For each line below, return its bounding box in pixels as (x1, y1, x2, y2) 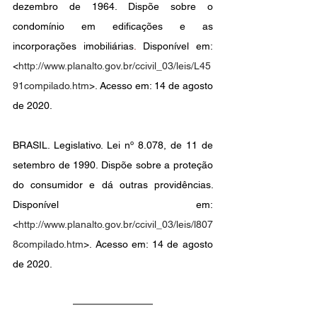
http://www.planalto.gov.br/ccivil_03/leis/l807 (18, 219, 213, 231)
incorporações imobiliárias (13, 40, 134, 52)
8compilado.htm (13, 238, 83, 250)
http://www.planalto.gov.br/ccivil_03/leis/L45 (18, 60, 211, 72)
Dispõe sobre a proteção (101, 159, 213, 171)
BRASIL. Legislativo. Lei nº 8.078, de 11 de (13, 139, 213, 151)
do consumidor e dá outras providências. (13, 179, 213, 191)
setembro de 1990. (13, 159, 101, 171)
